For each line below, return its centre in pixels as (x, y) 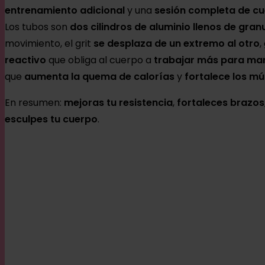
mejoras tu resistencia (118, 103)
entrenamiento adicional (65, 11)
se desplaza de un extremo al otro (177, 44)
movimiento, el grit (49, 44)
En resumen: (34, 103)
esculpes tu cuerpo (51, 119)
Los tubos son (37, 27)
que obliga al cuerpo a (100, 60)
